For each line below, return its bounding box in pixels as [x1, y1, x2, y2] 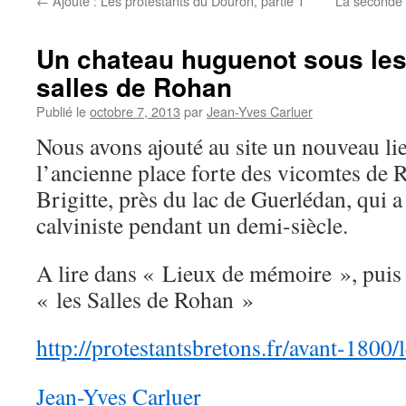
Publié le [36, 101, 86, 121]
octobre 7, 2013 [90, 101, 180, 121]
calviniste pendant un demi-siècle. [36, 209, 348, 240]
